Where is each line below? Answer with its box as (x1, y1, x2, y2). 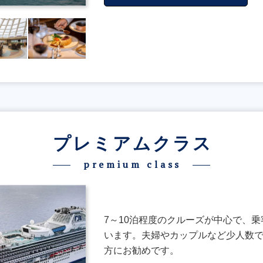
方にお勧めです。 (103, 245, 179, 255)
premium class (83, 157, 182, 171)
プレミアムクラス (52, 133, 213, 153)
